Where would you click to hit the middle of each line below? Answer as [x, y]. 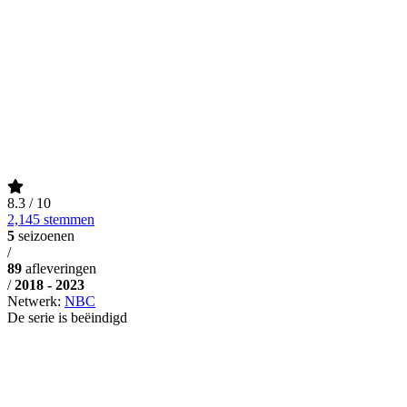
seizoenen [46, 235]
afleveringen [61, 268]
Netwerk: [36, 301]
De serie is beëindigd [67, 317]
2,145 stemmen [51, 219]
